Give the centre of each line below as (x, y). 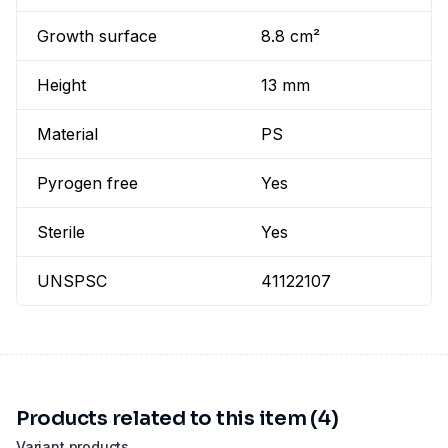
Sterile (61, 232)
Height (61, 85)
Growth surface (97, 36)
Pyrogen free (87, 183)
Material (67, 134)
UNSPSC (72, 281)
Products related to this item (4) (177, 419)
